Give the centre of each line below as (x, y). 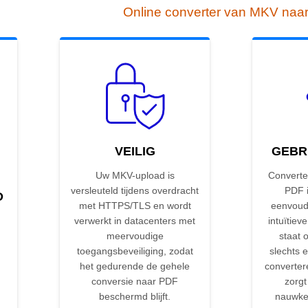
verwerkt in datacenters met (135, 221)
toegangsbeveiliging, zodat (135, 251)
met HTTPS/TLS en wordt (135, 206)
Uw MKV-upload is (135, 176)
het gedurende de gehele (135, 266)
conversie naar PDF (135, 282)
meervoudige (135, 236)
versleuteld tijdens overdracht (135, 191)
